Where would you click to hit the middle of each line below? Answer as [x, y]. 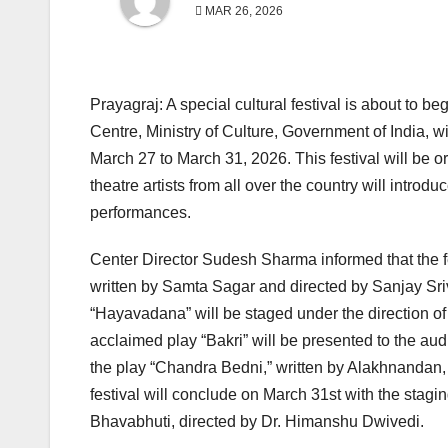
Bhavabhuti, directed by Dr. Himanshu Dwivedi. [257, 422]
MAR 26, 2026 [242, 11]
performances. [140, 213]
